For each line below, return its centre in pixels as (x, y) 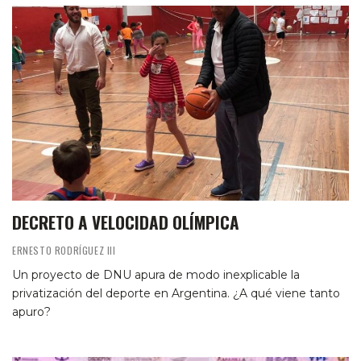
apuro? (31, 312)
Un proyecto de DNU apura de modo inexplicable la (156, 275)
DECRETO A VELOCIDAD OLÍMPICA (126, 222)
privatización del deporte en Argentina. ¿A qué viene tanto (176, 294)
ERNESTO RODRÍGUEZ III (64, 251)
